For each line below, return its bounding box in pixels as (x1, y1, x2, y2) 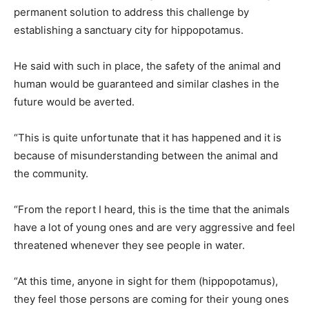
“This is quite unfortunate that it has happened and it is (14, 130, 281, 144)
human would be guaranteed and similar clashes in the (14, 77, 279, 90)
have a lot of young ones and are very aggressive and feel (14, 220, 295, 234)
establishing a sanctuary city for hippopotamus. (14, 23, 243, 37)
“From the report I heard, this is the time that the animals (14, 202, 290, 216)
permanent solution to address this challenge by (14, 5, 249, 19)
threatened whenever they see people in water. (14, 238, 245, 252)
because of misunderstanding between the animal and (14, 148, 278, 162)
